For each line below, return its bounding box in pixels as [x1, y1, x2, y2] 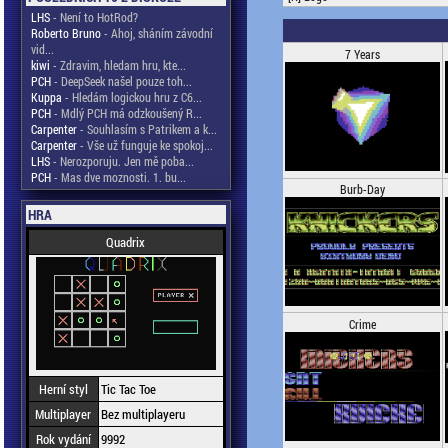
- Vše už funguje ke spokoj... [76, 137, 213, 153]
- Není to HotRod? [49, 9, 138, 25]
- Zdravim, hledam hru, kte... [49, 57, 186, 73]
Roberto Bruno [30, 25, 101, 41]
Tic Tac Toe [100, 380, 156, 398]
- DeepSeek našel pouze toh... [50, 73, 192, 89]
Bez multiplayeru [100, 405, 185, 423]
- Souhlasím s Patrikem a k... [76, 121, 217, 137]
